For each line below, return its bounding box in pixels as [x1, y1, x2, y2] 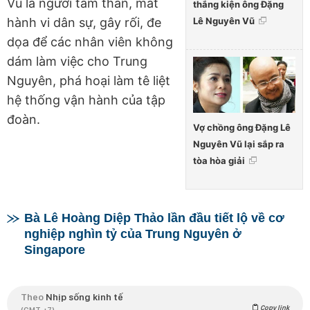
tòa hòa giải [193, 154, 245, 166]
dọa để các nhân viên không [7, 35, 173, 50]
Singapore [24, 242, 85, 257]
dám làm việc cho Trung [7, 54, 147, 69]
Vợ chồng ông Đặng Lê [193, 121, 291, 133]
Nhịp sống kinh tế [46, 291, 123, 302]
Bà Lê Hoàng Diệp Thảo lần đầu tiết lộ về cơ [24, 210, 284, 225]
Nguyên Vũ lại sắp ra [193, 138, 284, 149]
